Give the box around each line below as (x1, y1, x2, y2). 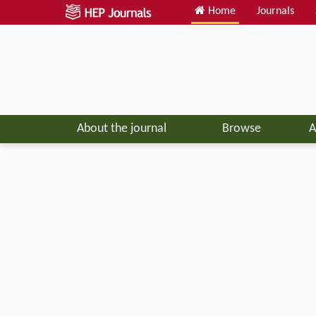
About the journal (76, 121, 166, 135)
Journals (257, 6, 294, 17)
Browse (221, 121, 261, 135)
